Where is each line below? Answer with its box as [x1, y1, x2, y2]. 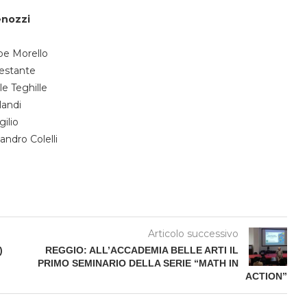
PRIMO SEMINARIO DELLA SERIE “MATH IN [37, 257, 238, 269]
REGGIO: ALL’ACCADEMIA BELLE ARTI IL [45, 244, 238, 256]
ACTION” [245, 270, 287, 282]
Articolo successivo [147, 227, 238, 240]
